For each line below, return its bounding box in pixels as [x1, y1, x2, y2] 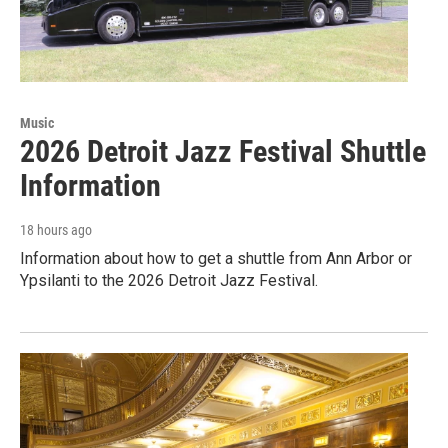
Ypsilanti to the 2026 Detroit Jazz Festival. [20, 271, 318, 291]
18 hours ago [20, 222, 92, 239]
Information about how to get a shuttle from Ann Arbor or [20, 249, 412, 269]
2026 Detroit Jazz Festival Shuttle [20, 134, 426, 170]
